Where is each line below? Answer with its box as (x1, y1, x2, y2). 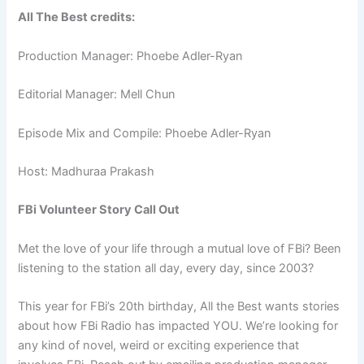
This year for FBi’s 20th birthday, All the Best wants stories (18, 298, 340, 314)
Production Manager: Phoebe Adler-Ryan (18, 48, 244, 63)
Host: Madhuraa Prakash (18, 163, 155, 179)
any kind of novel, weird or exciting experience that (18, 337, 300, 353)
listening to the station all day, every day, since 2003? (18, 260, 318, 275)
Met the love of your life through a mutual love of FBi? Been (18, 240, 342, 256)
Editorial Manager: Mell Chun (18, 87, 176, 102)
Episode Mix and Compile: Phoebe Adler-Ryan (18, 125, 272, 141)
